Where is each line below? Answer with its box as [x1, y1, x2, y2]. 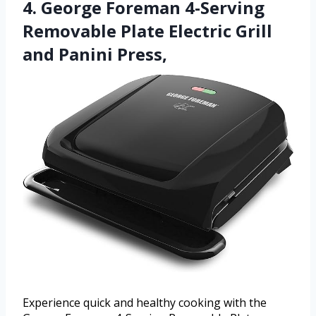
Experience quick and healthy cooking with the [23, 295, 267, 311]
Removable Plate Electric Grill [23, 19, 272, 43]
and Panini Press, [23, 42, 167, 66]
